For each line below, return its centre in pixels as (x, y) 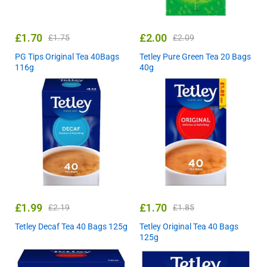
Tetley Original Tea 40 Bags (189, 227)
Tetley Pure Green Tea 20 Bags (195, 57)
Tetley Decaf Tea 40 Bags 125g (71, 227)
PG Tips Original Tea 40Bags (67, 57)
